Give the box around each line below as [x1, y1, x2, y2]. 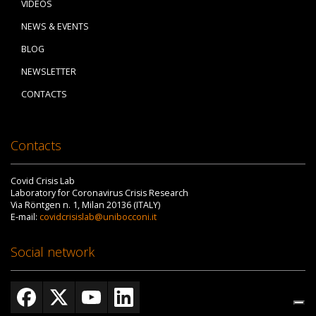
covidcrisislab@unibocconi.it [39, 210, 157, 223]
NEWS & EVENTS [21, 20, 89, 33]
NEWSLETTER [21, 66, 76, 78]
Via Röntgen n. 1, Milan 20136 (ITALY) [11, 198, 160, 211]
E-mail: [11, 210, 39, 223]
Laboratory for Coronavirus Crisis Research [11, 186, 188, 199]
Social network [11, 243, 95, 260]
